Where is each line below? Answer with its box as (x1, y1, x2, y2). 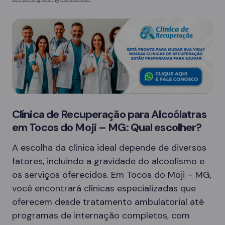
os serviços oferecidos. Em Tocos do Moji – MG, (12, 169, 211, 181)
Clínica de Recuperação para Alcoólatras (12, 107, 206, 122)
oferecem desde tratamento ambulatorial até (12, 196, 204, 208)
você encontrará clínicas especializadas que (12, 182, 196, 194)
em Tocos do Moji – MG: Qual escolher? (12, 120, 202, 135)
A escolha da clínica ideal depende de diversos (12, 142, 206, 154)
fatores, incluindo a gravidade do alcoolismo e (12, 155, 204, 167)
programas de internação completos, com (12, 209, 190, 221)
